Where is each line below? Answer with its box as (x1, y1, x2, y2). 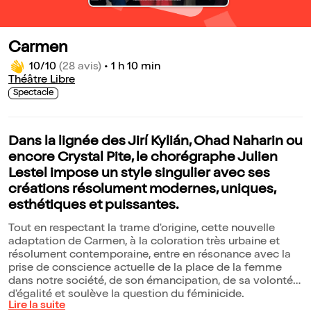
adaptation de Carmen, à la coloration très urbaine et (8, 237, 280, 249)
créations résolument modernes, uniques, (8, 183, 276, 198)
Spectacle (13, 89, 53, 99)
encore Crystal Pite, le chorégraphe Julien (8, 151, 278, 166)
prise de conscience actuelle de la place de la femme (8, 263, 282, 275)
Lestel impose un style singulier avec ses (8, 167, 270, 182)
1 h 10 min (111, 62, 160, 74)
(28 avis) (59, 62, 101, 74)
